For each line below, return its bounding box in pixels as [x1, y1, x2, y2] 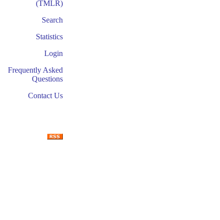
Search [42, 16, 63, 24]
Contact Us [28, 91, 63, 100]
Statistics [36, 32, 63, 41]
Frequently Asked [8, 66, 63, 74]
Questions [32, 75, 63, 83]
